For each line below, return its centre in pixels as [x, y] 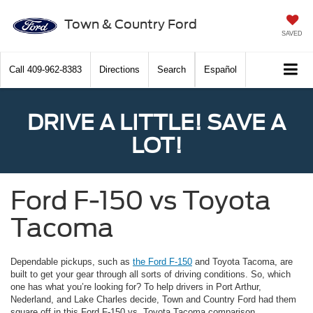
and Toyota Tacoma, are [242, 262]
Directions [119, 70]
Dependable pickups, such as [72, 262]
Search [172, 70]
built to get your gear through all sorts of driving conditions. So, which [151, 275]
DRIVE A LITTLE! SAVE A [156, 123]
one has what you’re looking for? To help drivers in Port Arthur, [136, 287]
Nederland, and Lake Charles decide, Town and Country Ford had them [153, 300]
